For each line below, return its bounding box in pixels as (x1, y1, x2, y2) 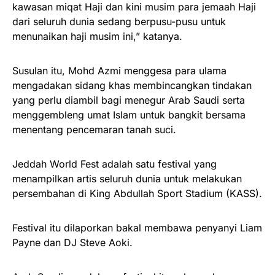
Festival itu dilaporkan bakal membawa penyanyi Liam (12, 221, 262, 234)
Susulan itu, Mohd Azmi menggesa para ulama (12, 64, 227, 77)
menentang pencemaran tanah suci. (12, 123, 176, 136)
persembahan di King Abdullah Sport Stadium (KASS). (12, 187, 262, 199)
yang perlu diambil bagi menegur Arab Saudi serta (12, 93, 245, 106)
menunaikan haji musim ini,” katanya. (12, 29, 182, 42)
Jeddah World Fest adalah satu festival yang (12, 157, 217, 170)
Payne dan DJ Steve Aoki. (12, 236, 133, 249)
